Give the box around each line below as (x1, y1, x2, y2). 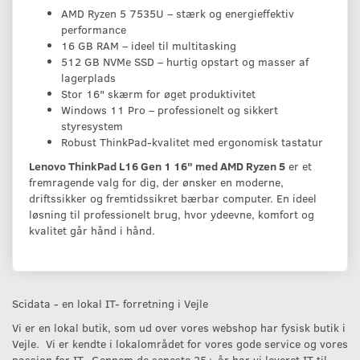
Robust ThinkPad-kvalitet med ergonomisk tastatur (61, 133, 323, 149)
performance (61, 21, 126, 37)
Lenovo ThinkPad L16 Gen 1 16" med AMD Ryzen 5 (29, 157, 285, 174)
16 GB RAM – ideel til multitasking (61, 37, 236, 53)
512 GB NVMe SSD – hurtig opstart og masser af (61, 53, 309, 69)
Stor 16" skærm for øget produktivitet (61, 85, 256, 101)
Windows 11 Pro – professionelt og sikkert (61, 101, 278, 117)
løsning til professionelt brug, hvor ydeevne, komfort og (29, 206, 314, 222)
